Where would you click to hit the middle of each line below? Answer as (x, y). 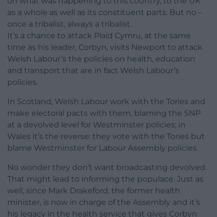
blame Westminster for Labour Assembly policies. (103, 148)
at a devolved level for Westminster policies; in (96, 124)
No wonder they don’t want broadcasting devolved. (107, 167)
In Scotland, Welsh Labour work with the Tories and (106, 101)
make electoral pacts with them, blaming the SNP (104, 113)
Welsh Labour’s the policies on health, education (101, 59)
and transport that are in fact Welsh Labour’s (93, 70)
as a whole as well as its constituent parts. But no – (105, 12)
